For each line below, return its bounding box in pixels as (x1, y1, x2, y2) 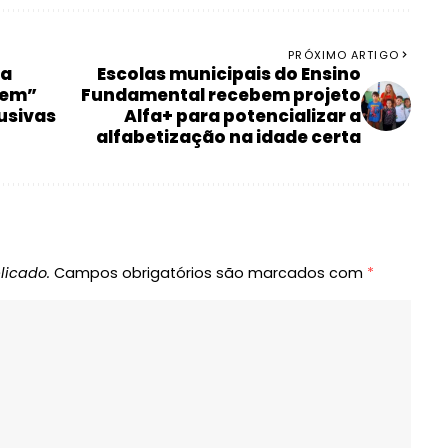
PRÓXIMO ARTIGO (288, 47, 399, 64)
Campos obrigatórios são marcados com (54, 263, 367, 284)
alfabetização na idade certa (95, 125, 361, 150)
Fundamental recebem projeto (80, 83, 361, 108)
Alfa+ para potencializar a (123, 104, 361, 129)
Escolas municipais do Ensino (96, 62, 361, 87)
